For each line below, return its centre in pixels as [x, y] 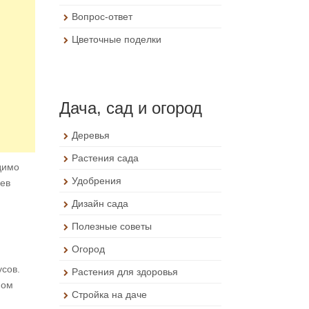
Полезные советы [112, 226]
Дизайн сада [100, 203]
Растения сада [105, 158]
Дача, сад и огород [131, 108]
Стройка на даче [109, 295]
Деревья [91, 135]
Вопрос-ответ [102, 17]
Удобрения [97, 181]
